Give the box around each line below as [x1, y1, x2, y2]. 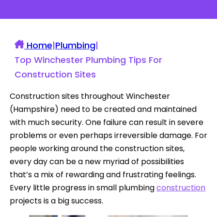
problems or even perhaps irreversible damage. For [10, 129, 207, 141]
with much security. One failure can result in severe [10, 116, 203, 128]
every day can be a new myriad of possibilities [10, 155, 184, 167]
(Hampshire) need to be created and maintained [10, 103, 197, 115]
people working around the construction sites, [10, 142, 185, 154]
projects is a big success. [10, 195, 103, 206]
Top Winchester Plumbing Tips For [15, 53, 162, 66]
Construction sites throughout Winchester [10, 90, 170, 102]
